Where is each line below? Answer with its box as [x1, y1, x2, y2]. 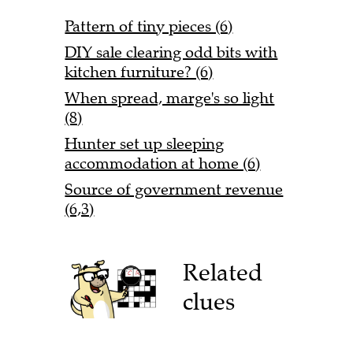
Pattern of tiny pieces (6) [65, 17, 233, 37]
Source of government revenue [65, 180, 284, 200]
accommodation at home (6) [65, 154, 261, 174]
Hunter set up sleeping [65, 134, 225, 154]
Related [183, 257, 263, 287]
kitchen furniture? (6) [65, 62, 214, 83]
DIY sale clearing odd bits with [65, 43, 278, 63]
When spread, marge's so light [65, 88, 275, 109]
